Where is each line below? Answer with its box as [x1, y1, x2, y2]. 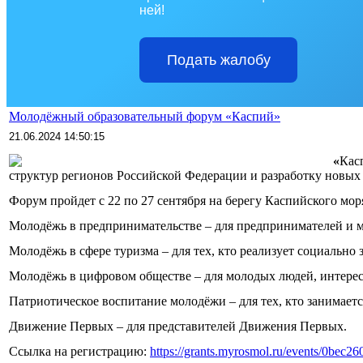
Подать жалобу [166, 51, 271, 68]
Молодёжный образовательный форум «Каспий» [9, 109, 280, 123]
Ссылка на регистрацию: [9, 344, 150, 358]
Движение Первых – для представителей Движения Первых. [9, 318, 347, 333]
